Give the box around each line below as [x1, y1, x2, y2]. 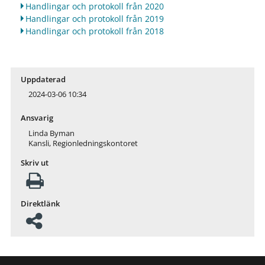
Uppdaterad [20, 74, 66, 85]
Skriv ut [20, 158, 49, 169]
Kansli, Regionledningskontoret [28, 138, 138, 149]
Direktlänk [20, 198, 60, 209]
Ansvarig [20, 113, 53, 124]
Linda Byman [28, 128, 75, 139]
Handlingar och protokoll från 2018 [25, 25, 164, 37]
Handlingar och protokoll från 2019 [25, 12, 164, 24]
